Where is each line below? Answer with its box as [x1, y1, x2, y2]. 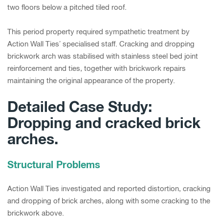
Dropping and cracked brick [7, 113, 200, 131]
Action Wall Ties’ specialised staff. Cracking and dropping [7, 39, 195, 48]
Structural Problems [7, 158, 100, 170]
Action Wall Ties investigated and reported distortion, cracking [7, 184, 211, 193]
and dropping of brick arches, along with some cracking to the [7, 196, 210, 205]
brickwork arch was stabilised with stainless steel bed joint [7, 51, 198, 60]
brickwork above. [7, 208, 64, 217]
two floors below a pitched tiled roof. [7, 2, 127, 11]
